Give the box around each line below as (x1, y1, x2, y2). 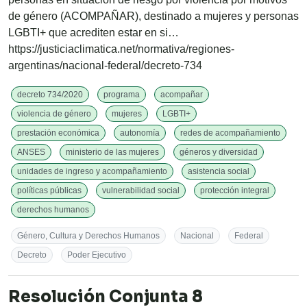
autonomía (120, 128, 160, 138)
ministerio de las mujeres (66, 147, 159, 158)
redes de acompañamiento (180, 128, 280, 138)
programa (103, 90, 140, 100)
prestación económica (17, 128, 99, 138)
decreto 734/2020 (17, 90, 83, 100)
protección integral (200, 186, 269, 196)
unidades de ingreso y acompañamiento (17, 167, 167, 177)
